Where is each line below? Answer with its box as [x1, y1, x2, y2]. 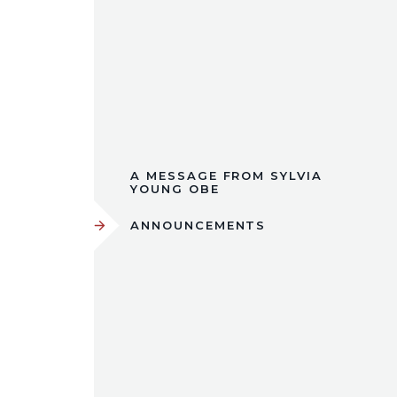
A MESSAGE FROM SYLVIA [130, 167, 323, 183]
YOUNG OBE [130, 181, 220, 196]
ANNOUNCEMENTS [130, 217, 267, 232]
